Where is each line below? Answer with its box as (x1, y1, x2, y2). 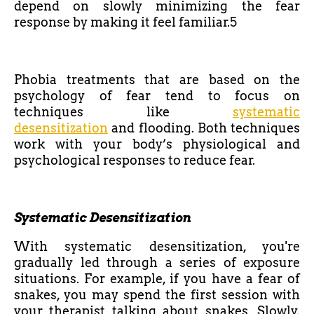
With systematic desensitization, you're (14, 239, 300, 254)
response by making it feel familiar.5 (14, 15, 237, 30)
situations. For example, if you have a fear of (14, 271, 300, 287)
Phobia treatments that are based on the (14, 72, 300, 88)
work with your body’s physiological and (14, 137, 300, 152)
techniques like (14, 104, 233, 120)
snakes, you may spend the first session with (14, 287, 300, 303)
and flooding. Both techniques (108, 121, 300, 136)
